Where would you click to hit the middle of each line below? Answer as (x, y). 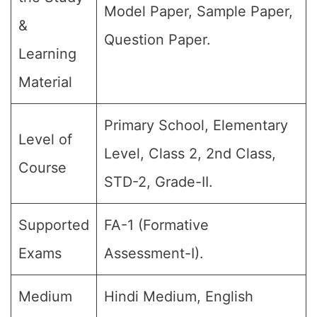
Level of (45, 139)
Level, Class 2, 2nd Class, (190, 154)
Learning (47, 54)
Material (45, 82)
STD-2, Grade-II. (158, 182)
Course (42, 168)
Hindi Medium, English (179, 296)
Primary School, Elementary (196, 125)
